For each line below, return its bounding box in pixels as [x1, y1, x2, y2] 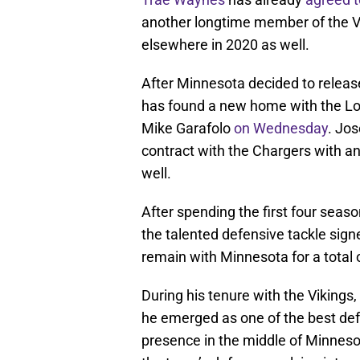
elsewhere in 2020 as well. [141, 36, 309, 54]
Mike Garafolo [141, 120, 234, 137]
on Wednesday [234, 120, 328, 137]
